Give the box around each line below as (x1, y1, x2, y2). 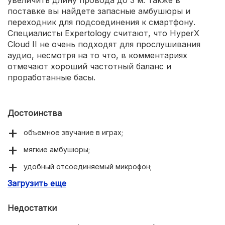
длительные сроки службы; (24, 179, 120, 188)
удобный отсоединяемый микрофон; (24, 162, 152, 171)
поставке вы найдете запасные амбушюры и (8, 6, 190, 16)
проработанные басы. (8, 72, 95, 82)
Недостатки (8, 202, 57, 213)
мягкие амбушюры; (24, 145, 90, 154)
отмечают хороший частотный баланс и (8, 61, 171, 71)
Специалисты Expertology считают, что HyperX (8, 28, 199, 38)
